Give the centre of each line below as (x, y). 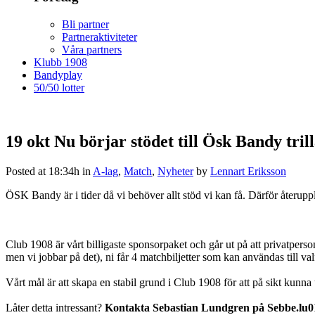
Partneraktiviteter (99, 37)
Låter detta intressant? (55, 307)
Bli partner (85, 24)
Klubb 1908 (60, 62)
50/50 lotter (59, 87)
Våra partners (92, 49)
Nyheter (175, 171)
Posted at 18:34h (43, 171)
